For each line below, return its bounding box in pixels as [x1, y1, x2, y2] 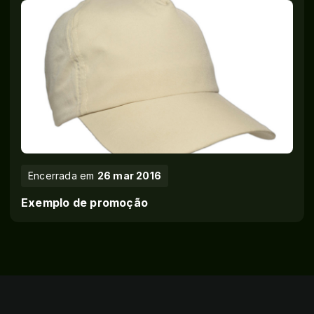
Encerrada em [28, 169, 97, 182]
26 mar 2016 [97, 169, 162, 182]
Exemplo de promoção [21, 196, 148, 210]
